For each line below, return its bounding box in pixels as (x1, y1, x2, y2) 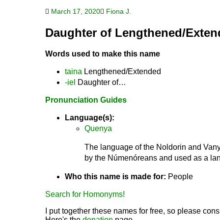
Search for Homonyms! (45, 190, 125, 198)
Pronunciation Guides (45, 95, 127, 104)
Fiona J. (106, 8, 131, 15)
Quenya (84, 124, 112, 133)
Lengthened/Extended (82, 67, 161, 76)
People (166, 172, 193, 181)
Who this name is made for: (65, 172, 166, 181)
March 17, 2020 (51, 8, 100, 15)
